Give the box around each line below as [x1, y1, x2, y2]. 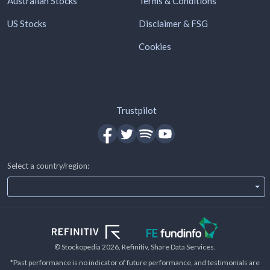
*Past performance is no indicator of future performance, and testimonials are [10, 257, 260, 267]
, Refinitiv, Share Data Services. [119, 242, 216, 251]
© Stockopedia [54, 242, 102, 251]
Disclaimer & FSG [139, 17, 208, 29]
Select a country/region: [7, 160, 89, 171]
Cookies [139, 40, 171, 52]
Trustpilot [116, 104, 157, 116]
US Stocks [7, 17, 46, 29]
